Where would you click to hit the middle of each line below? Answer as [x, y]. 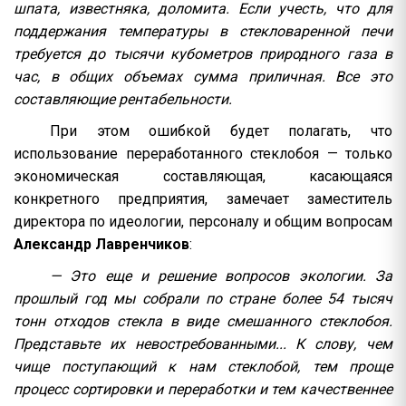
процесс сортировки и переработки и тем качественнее [203, 389]
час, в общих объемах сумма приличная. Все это [203, 76]
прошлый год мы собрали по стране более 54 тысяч [203, 298]
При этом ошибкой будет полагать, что [221, 130]
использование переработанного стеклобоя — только [203, 153]
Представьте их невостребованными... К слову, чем [203, 343]
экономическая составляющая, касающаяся [203, 176]
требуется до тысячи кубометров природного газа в [203, 53]
